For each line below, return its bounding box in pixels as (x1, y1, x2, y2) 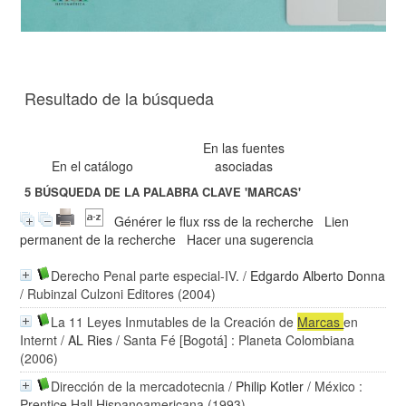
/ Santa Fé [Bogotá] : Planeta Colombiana (112, 331, 355, 349)
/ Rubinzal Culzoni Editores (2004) (20, 285, 217, 303)
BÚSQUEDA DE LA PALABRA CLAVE (31, 183, 246, 201)
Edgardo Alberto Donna (250, 266, 386, 285)
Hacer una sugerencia (187, 230, 314, 248)
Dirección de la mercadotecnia (51, 377, 226, 395)
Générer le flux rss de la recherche (114, 212, 314, 230)
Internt (20, 331, 58, 349)
